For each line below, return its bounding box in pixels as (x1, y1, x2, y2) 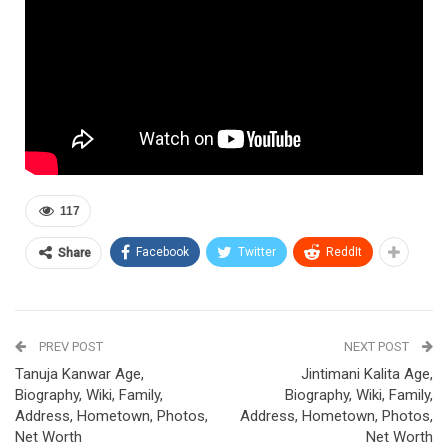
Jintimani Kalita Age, (301, 364, 433, 383)
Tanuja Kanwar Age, (15, 364, 144, 383)
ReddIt (326, 244, 362, 259)
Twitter (238, 244, 276, 259)
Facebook (136, 244, 189, 259)
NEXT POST (344, 338, 412, 354)
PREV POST (36, 338, 103, 354)
